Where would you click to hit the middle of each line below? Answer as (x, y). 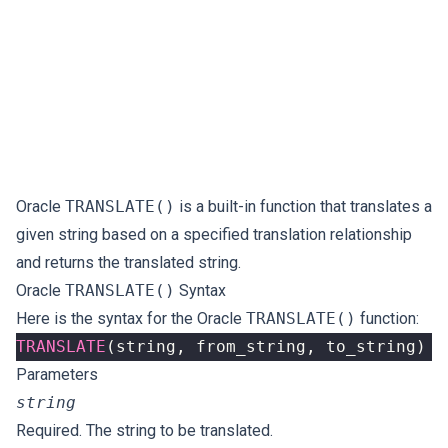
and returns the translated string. (128, 262)
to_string (371, 346)
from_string (251, 346)
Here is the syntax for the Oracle (131, 318)
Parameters (57, 374)
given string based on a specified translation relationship (214, 234)
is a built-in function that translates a (303, 206)
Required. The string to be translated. (144, 430)
